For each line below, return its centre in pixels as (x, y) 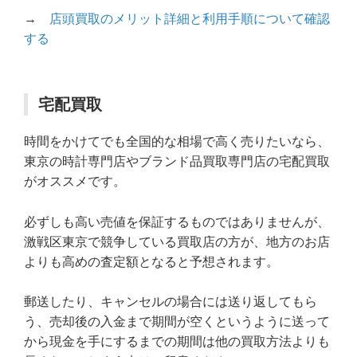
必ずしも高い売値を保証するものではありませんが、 (177, 222)
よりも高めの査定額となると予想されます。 (151, 261)
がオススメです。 (75, 182)
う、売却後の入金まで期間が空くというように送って (177, 322)
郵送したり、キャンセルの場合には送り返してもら (171, 302)
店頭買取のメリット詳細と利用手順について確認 (190, 19)
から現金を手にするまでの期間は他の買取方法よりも (177, 342)
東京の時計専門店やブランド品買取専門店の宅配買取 (177, 162)
